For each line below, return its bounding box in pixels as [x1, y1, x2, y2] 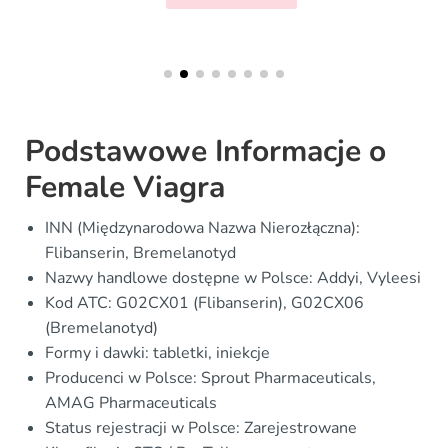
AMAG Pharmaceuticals [45, 391, 217, 414]
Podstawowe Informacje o [25, 130, 386, 172]
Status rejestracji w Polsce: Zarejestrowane [45, 416, 357, 439]
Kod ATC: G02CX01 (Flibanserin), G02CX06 [45, 291, 364, 314]
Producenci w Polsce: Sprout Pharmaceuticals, [45, 366, 376, 389]
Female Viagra [25, 166, 225, 208]
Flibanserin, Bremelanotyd [45, 241, 236, 264]
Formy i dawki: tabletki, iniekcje [45, 341, 270, 364]
